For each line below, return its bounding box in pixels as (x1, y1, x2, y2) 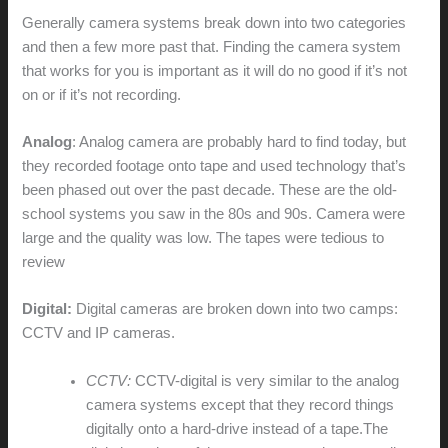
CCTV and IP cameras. (22, 325, 176, 342)
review (22, 253, 66, 270)
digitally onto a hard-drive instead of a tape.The (86, 420, 389, 437)
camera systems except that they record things (86, 396, 395, 413)
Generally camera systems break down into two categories (22, 14, 407, 31)
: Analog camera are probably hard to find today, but (72, 133, 407, 150)
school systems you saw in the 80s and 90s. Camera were (22, 205, 406, 222)
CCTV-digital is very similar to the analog (135, 372, 400, 389)
